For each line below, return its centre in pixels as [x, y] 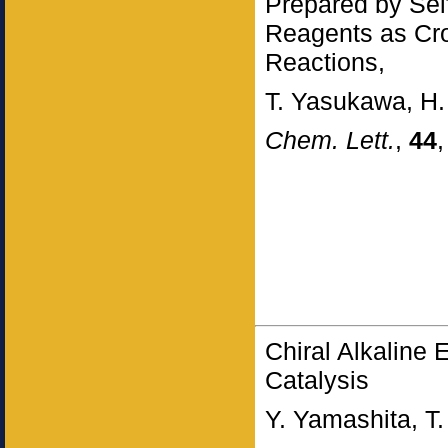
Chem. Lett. [330, 140]
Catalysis [317, 380]
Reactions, [325, 62]
